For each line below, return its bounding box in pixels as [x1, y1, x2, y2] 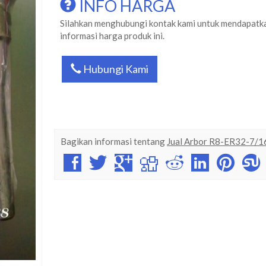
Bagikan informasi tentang [61, 136, 167, 147]
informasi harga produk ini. [60, 30, 165, 41]
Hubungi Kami [81, 62, 149, 75]
